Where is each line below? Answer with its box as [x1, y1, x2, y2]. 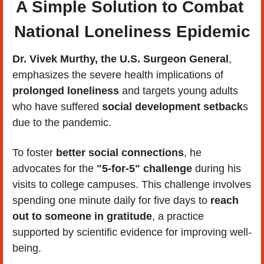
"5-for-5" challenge [97, 162, 195, 174]
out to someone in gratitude [12, 210, 152, 222]
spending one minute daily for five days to [12, 194, 210, 206]
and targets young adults [119, 84, 238, 97]
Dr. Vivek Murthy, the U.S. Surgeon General [12, 52, 229, 65]
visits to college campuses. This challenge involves [12, 178, 251, 190]
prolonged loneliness [12, 84, 119, 97]
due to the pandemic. [12, 116, 114, 128]
